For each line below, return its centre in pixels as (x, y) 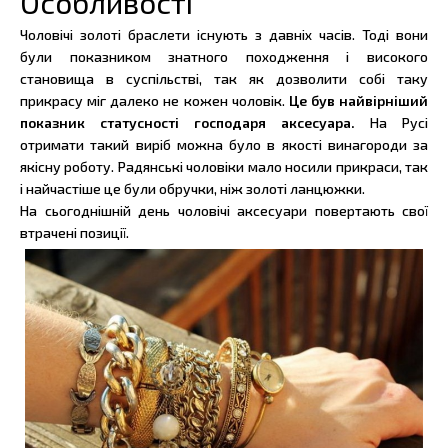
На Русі (399, 122)
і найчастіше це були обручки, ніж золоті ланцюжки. (192, 188)
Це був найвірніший (358, 100)
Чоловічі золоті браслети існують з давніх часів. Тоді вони (224, 34)
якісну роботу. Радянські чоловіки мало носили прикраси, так (224, 166)
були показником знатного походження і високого (224, 56)
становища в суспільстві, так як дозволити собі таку (224, 78)
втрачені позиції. (74, 232)
